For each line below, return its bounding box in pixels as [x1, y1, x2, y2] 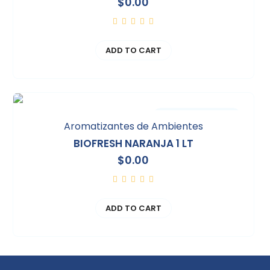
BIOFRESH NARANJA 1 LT [73, 136, 193, 151]
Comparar [170, 110, 223, 124]
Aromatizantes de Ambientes [63, 119, 203, 133]
